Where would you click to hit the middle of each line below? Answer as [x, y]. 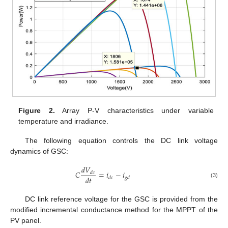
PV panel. [26, 221]
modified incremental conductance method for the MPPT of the [114, 210]
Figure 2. [37, 110]
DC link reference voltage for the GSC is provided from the [121, 199]
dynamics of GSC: [39, 151]
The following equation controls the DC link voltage [121, 140]
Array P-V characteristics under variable [134, 110]
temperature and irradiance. [64, 121]
